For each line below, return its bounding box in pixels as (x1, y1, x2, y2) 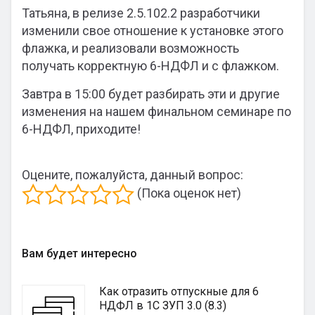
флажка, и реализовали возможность (22, 41, 239, 56)
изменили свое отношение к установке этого (22, 23, 283, 38)
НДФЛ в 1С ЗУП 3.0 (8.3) (99, 299, 226, 312)
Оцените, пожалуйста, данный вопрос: (22, 167, 243, 182)
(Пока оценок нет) (134, 185, 241, 200)
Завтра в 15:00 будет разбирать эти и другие (22, 86, 280, 101)
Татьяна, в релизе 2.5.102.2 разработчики (22, 6, 260, 20)
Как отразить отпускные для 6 (99, 285, 259, 298)
